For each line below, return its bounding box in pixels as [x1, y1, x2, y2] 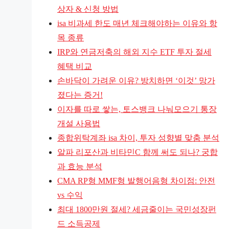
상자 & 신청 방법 [57, 4, 119, 13]
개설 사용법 [57, 119, 100, 128]
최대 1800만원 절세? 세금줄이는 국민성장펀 [57, 204, 216, 214]
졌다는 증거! [57, 90, 103, 99]
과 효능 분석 [57, 162, 102, 171]
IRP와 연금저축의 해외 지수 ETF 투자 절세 [57, 47, 212, 56]
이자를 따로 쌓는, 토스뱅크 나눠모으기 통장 [57, 104, 217, 113]
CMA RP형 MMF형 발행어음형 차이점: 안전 [57, 176, 215, 185]
